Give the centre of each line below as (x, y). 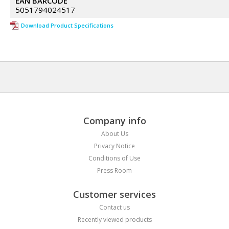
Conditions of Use (114, 158)
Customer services (114, 194)
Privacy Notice (114, 146)
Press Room (114, 170)
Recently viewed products (114, 220)
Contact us (114, 207)
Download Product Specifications (67, 25)
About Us (114, 134)
